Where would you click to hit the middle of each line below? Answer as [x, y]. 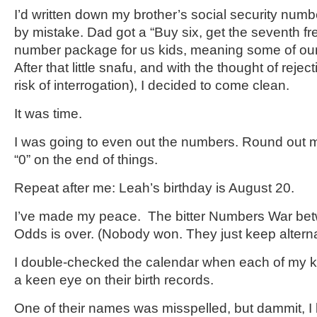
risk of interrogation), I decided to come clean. [152, 85]
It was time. [48, 114]
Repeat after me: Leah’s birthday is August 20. [154, 188]
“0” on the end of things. [86, 160]
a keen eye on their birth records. [114, 280]
